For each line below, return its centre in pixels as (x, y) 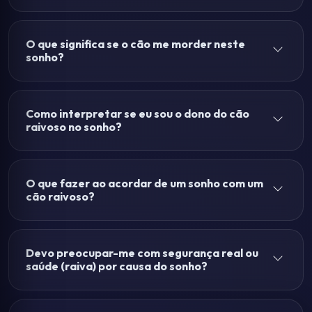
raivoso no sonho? (74, 127)
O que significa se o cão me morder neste (135, 44)
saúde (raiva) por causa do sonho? (117, 266)
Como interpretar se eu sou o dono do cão (138, 114)
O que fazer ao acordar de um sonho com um (145, 183)
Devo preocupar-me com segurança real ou (142, 253)
